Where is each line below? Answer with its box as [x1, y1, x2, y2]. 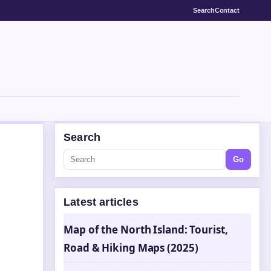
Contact [214, 6, 240, 14]
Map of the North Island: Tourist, [64, 223, 228, 237]
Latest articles [64, 196, 139, 208]
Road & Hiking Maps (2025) [64, 241, 198, 255]
